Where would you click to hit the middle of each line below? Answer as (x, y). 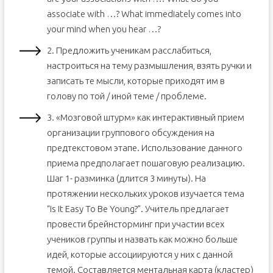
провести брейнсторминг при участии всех (135, 224)
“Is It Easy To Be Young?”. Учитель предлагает (138, 209)
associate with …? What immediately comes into (144, 14)
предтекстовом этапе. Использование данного (144, 148)
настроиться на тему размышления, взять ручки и (149, 66)
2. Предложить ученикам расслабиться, (129, 50)
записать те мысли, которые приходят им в (136, 81)
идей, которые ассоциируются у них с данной (140, 254)
